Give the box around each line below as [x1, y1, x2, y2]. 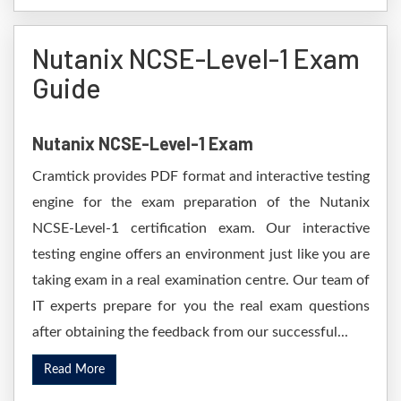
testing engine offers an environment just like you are [32, 247, 370, 261]
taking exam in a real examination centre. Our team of [32, 273, 370, 287]
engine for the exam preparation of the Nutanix [32, 195, 370, 209]
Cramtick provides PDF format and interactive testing [32, 169, 370, 183]
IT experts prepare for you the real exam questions [32, 299, 370, 313]
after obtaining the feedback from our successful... [32, 325, 348, 339]
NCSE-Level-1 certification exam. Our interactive [32, 221, 370, 235]
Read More [44, 363, 105, 376]
